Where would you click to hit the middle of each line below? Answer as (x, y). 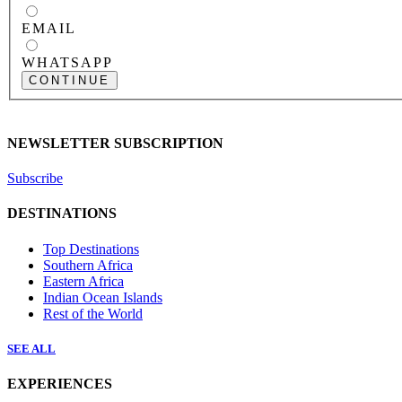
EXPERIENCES (60, 384)
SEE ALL (31, 348)
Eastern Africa (83, 281)
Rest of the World (93, 313)
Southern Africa (88, 265)
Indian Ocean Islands (103, 297)
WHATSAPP (67, 62)
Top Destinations (91, 249)
